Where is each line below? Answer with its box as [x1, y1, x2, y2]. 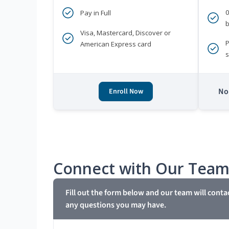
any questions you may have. [65, 199, 166, 211]
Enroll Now [108, 86, 143, 97]
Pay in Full [80, 8, 111, 17]
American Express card [80, 39, 151, 49]
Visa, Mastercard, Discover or [80, 28, 171, 37]
